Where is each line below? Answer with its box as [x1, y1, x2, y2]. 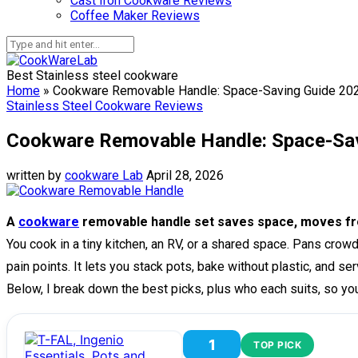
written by [6, 167, 65, 183]
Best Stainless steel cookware [6, 68, 178, 83]
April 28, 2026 [146, 167, 224, 183]
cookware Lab [65, 167, 143, 183]
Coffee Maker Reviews [70, 8, 200, 23]
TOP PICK [253, 338, 301, 351]
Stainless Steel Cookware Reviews [6, 98, 203, 113]
